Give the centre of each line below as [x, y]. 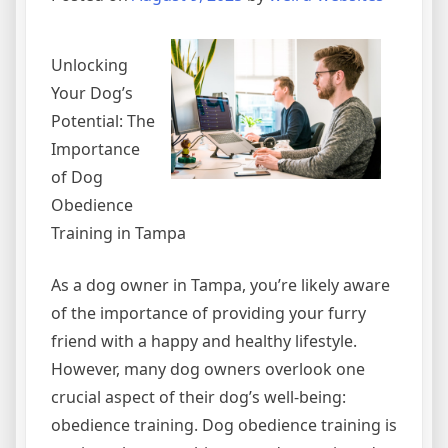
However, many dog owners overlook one [208, 368]
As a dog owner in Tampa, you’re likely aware [220, 284]
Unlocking [89, 64]
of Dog [77, 176]
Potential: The [103, 120]
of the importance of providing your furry [208, 312]
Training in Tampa [118, 232]
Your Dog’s [92, 92]
